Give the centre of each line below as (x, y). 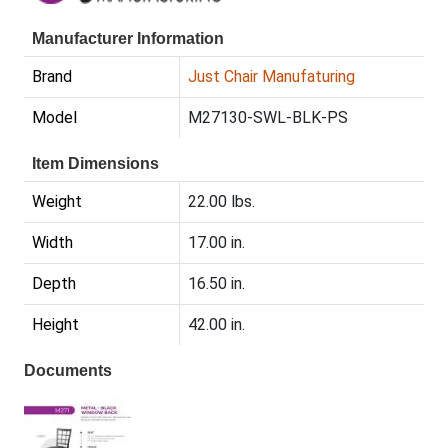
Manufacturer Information (128, 39)
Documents (68, 371)
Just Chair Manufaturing (271, 77)
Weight (57, 202)
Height (55, 325)
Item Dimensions (95, 164)
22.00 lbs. (221, 202)
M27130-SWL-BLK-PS (268, 118)
